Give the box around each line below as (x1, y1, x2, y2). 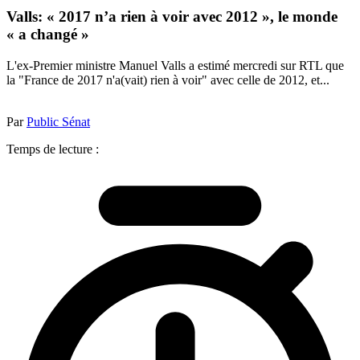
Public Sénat (27, 114, 90, 129)
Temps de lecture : (6, 141, 99, 156)
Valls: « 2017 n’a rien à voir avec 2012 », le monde (6, 8, 337, 26)
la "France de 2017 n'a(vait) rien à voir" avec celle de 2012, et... (6, 72, 329, 87)
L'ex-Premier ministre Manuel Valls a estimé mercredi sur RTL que (6, 58, 344, 72)
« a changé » (6, 26, 89, 43)
